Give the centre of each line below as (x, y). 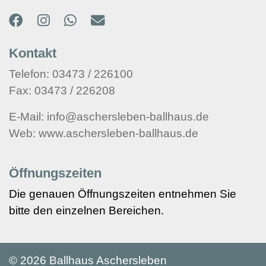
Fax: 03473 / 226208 (62, 91)
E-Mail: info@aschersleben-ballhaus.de (109, 117)
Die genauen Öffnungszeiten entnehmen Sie (123, 194)
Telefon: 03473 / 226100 (71, 74)
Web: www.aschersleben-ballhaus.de (104, 134)
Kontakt (33, 53)
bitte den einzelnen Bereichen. (86, 211)
